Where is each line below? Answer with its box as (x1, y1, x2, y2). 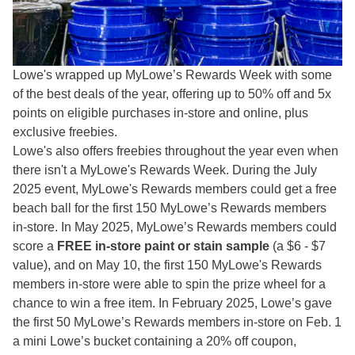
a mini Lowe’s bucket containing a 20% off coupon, (13, 334, 296, 349)
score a (13, 239, 57, 254)
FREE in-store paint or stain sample (57, 239, 269, 254)
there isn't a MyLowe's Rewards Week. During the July (13, 163, 317, 177)
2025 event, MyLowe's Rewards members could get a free (13, 182, 337, 197)
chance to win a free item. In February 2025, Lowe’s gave (13, 296, 332, 311)
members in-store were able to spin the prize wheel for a (13, 277, 326, 292)
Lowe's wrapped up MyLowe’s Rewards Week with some (13, 68, 332, 82)
